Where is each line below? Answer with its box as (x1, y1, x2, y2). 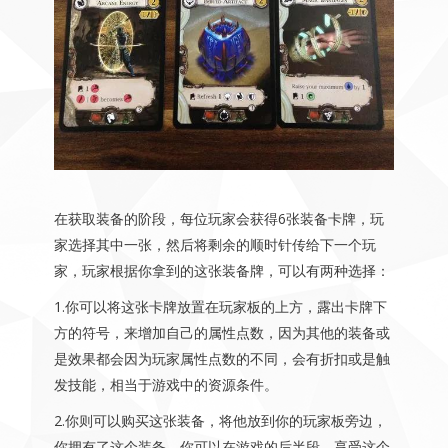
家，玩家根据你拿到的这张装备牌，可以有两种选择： (53, 261, 390, 281)
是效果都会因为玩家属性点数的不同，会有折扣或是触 (53, 349, 390, 369)
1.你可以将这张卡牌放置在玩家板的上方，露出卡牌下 (53, 297, 387, 317)
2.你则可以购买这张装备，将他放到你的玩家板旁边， (53, 411, 387, 431)
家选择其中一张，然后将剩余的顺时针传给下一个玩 (53, 235, 376, 255)
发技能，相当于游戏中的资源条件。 (53, 375, 278, 395)
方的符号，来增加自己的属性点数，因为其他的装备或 (53, 323, 390, 343)
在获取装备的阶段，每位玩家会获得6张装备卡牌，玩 (53, 209, 384, 229)
